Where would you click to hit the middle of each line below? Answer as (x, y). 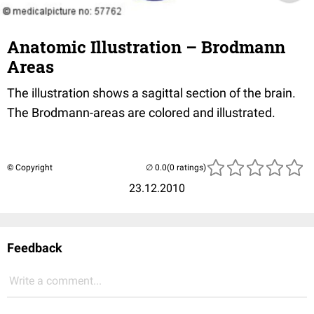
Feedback (35, 247)
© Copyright (30, 167)
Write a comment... (55, 280)
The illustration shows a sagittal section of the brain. (151, 93)
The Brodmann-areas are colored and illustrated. (141, 112)
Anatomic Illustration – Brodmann (146, 47)
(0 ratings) (186, 167)
